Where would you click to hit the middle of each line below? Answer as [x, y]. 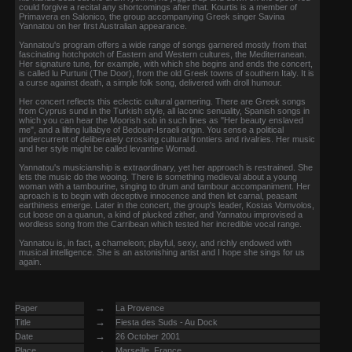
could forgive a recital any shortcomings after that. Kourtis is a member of [158, 7]
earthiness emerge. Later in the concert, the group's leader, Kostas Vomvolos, [167, 205]
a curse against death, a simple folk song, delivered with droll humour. [150, 82]
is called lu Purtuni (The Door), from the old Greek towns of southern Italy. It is [167, 73]
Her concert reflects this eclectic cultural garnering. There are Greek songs [162, 101]
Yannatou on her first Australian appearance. [103, 26]
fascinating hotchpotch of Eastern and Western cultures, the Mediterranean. [163, 54]
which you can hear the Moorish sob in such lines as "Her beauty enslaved [161, 120]
